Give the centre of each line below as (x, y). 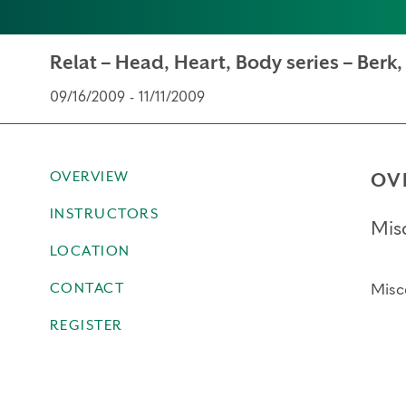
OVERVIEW (89, 177)
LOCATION (90, 251)
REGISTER (86, 325)
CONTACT (87, 288)
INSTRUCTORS (104, 214)
